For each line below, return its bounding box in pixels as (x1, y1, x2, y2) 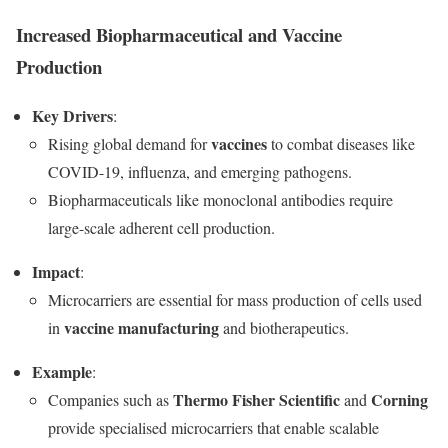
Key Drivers (32, 104, 113, 128)
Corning (371, 388, 428, 412)
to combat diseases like (267, 133, 415, 155)
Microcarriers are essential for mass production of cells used (48, 289, 422, 311)
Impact (32, 260, 80, 284)
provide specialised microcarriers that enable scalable (48, 417, 379, 439)
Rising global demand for (48, 133, 211, 155)
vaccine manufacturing (64, 316, 219, 340)
